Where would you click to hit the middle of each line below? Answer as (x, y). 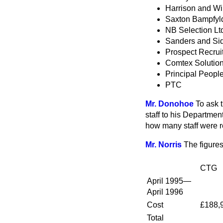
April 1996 (165, 192)
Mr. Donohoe (169, 104)
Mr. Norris (164, 145)
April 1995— (169, 181)
